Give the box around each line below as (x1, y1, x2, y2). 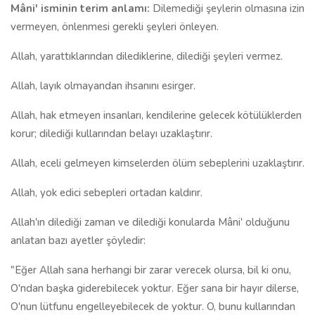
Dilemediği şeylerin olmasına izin (150, 1, 304, 15)
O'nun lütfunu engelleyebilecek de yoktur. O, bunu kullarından (11, 300, 295, 314)
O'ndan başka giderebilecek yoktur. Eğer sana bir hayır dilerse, (11, 281, 299, 295)
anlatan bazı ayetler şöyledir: (11, 233, 146, 247)
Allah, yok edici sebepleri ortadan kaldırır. (11, 186, 202, 200)
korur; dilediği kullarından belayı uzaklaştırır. (11, 127, 212, 141)
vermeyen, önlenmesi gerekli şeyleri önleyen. (11, 20, 219, 34)
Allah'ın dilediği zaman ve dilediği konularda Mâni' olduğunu (11, 215, 290, 229)
